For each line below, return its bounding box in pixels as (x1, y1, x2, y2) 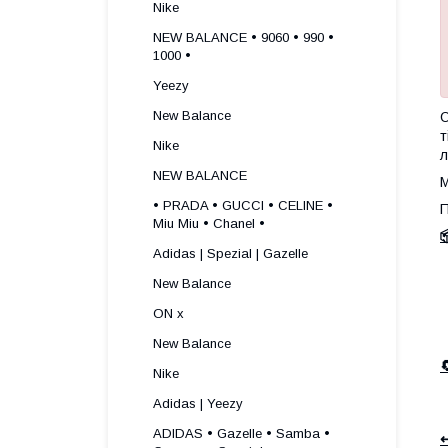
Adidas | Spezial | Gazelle (153, 246, 308, 261)
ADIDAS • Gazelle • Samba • (153, 426, 330, 441)
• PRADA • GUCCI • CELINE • (153, 198, 333, 213)
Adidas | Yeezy (153, 396, 243, 411)
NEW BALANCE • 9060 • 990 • (153, 30, 334, 45)
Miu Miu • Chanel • (153, 216, 265, 231)
